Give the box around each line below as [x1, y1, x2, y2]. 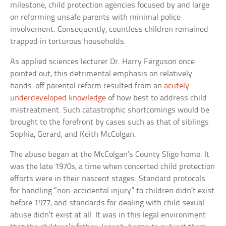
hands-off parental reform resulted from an [10, 81, 164, 90]
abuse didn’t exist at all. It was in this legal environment [10, 210, 206, 219]
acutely [164, 81, 190, 90]
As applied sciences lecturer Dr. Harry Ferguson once [10, 57, 195, 66]
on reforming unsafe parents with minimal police [10, 13, 181, 22]
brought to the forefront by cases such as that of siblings [10, 118, 209, 127]
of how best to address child [106, 93, 207, 102]
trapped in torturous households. [10, 37, 127, 46]
